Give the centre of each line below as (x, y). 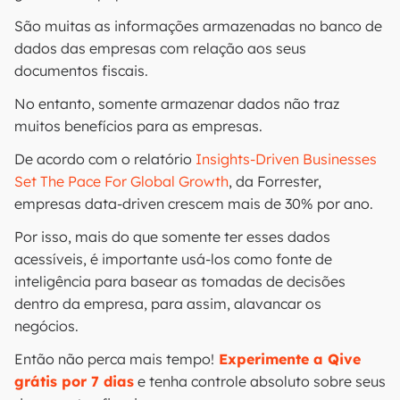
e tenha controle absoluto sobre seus (260, 381)
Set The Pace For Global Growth (121, 181)
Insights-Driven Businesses (286, 159)
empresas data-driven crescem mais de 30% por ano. (196, 204)
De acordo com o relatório (105, 159)
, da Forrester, (275, 181)
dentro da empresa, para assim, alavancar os (168, 304)
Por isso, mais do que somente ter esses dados (172, 237)
